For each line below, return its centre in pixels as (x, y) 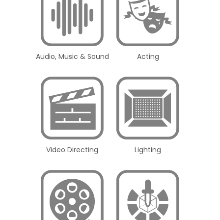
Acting (148, 57)
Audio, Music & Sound (72, 57)
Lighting (148, 150)
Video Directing (72, 150)
